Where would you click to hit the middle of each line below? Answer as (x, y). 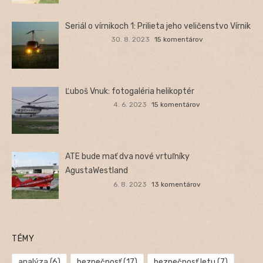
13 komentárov (176, 184)
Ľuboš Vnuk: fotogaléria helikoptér (130, 91)
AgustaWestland (97, 170)
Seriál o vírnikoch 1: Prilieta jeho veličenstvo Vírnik (158, 26)
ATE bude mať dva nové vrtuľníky (128, 156)
